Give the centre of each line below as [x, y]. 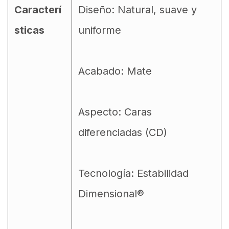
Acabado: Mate [115, 71]
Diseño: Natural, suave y [138, 10]
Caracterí [38, 10]
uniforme [100, 30]
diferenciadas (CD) [123, 132]
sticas [29, 30]
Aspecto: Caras [115, 112]
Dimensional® [111, 194]
